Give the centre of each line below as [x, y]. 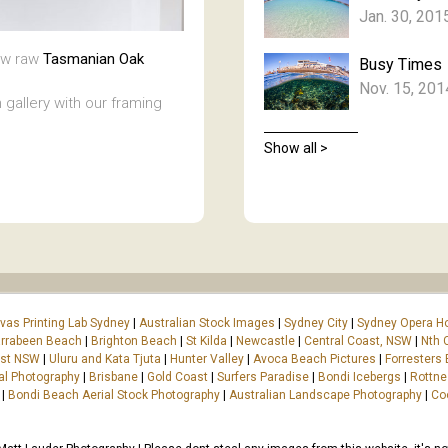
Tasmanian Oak [93, 59]
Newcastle [265, 340]
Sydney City [316, 322]
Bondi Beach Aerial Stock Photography [114, 394]
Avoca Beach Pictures [314, 358]
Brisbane [113, 376]
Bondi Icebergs [359, 376]
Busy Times [400, 64]
